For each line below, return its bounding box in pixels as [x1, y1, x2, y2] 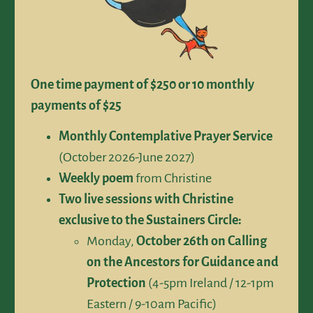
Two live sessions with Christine [59, 192, 233, 207]
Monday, [87, 234, 136, 249]
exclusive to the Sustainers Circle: [59, 213, 242, 228]
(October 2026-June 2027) [59, 150, 195, 165]
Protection [87, 276, 146, 291]
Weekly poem [59, 171, 133, 186]
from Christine [133, 171, 212, 186]
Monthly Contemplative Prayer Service [59, 129, 272, 144]
